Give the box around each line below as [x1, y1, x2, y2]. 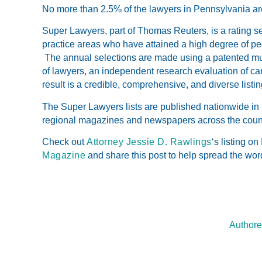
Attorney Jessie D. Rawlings [87, 137, 212, 147]
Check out [42, 137, 87, 147]
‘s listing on [211, 137, 261, 147]
